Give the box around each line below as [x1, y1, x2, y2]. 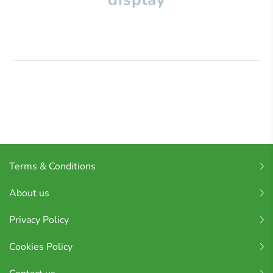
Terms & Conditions [9, 160, 96, 174]
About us [9, 186, 49, 200]
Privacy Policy [9, 213, 69, 227]
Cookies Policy [9, 240, 73, 254]
